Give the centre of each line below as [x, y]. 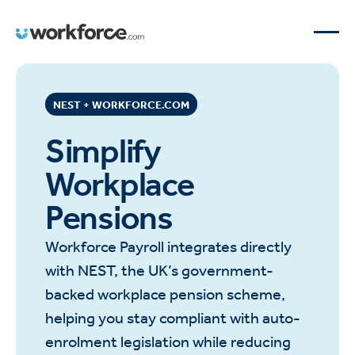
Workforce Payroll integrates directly [169, 247]
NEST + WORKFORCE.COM [122, 105]
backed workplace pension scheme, [166, 294]
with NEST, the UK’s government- [160, 271]
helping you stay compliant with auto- [173, 318]
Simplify [103, 151]
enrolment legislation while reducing [168, 342]
